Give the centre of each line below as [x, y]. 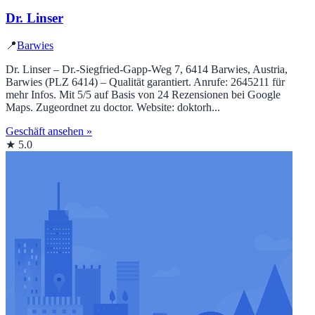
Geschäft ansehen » [49, 131]
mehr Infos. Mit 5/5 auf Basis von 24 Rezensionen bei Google [143, 95]
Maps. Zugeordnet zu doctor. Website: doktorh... [113, 108]
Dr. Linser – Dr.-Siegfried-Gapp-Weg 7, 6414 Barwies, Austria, [147, 70]
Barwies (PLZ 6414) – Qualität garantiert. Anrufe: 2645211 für [145, 82]
